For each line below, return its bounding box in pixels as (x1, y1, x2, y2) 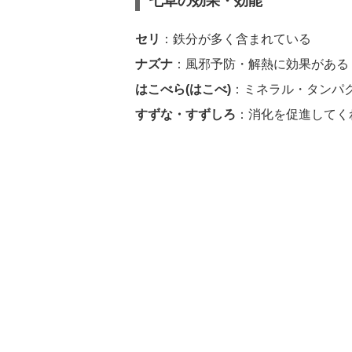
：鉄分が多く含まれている (160, 32, 311, 46)
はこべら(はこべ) (135, 82, 231, 96)
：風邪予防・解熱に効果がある (173, 57, 349, 71)
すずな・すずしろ (135, 108, 236, 121)
